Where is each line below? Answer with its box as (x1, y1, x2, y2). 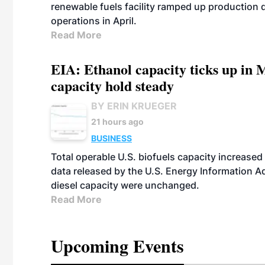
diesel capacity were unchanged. (51, 179, 199, 191)
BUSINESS (91, 133, 132, 143)
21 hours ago (91, 117, 144, 127)
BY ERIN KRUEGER (91, 100, 177, 112)
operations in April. (51, 15, 137, 27)
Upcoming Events (51, 232, 184, 258)
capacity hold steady (51, 75, 174, 96)
